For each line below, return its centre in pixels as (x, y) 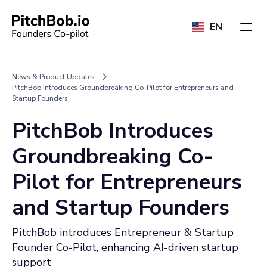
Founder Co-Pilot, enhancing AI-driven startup (125, 247)
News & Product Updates (53, 77)
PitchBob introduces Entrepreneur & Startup (123, 232)
